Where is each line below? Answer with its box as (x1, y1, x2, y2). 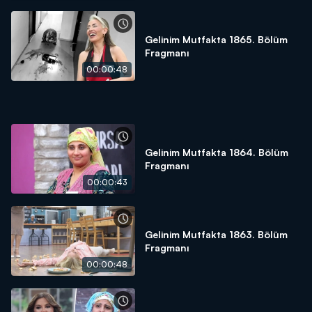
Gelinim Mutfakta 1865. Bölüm (145, 33, 288, 45)
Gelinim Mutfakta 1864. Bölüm (145, 146, 288, 158)
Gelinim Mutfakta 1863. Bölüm (145, 228, 288, 240)
